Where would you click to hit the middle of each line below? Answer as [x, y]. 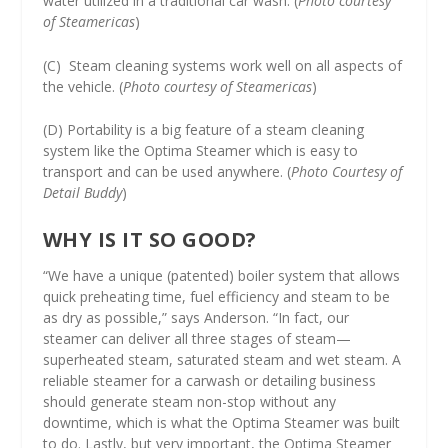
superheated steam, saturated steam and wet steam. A [221, 360]
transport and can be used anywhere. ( [166, 172]
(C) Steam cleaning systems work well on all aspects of [222, 65]
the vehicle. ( [82, 86]
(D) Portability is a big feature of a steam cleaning [203, 130]
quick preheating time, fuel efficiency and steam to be [216, 297]
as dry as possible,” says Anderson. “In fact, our [195, 318]
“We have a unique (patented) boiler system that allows [221, 276]
